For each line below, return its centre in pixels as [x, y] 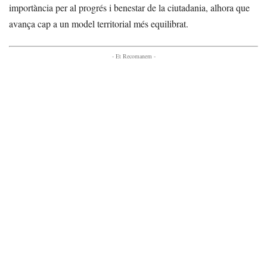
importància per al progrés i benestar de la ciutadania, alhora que [129, 7]
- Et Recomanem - [133, 56]
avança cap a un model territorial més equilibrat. [99, 24]
